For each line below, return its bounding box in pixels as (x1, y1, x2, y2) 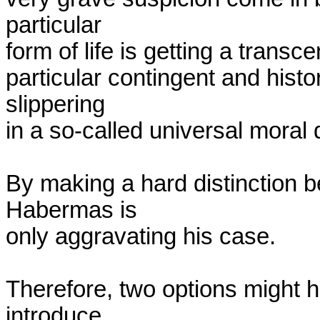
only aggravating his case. (6, 224, 276, 249)
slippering (6, 91, 105, 117)
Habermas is (6, 197, 137, 223)
